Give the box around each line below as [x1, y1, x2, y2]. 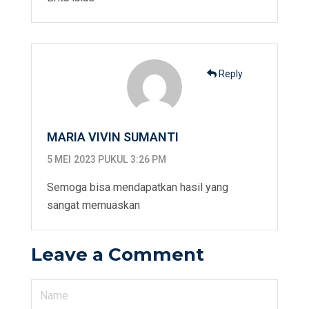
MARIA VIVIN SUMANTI [47, 130, 179, 145]
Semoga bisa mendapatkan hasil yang [47, 181, 228, 195]
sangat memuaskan [47, 199, 140, 212]
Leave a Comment [31, 243, 204, 266]
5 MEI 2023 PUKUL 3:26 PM [47, 154, 167, 166]
